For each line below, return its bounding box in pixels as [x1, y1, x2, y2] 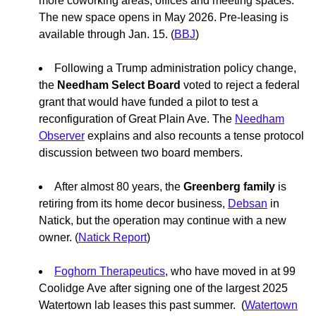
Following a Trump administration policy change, [54, 62, 296, 75]
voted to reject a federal [183, 79, 300, 92]
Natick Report [78, 231, 147, 244]
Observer [39, 130, 85, 142]
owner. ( [39, 231, 78, 244]
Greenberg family [183, 181, 275, 193]
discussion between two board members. [39, 147, 243, 159]
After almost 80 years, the [54, 181, 183, 193]
